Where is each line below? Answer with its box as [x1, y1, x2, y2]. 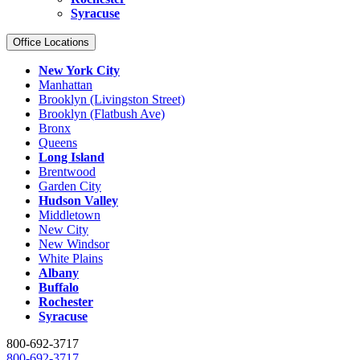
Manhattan [39, 78, 92, 92]
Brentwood [39, 165, 96, 178]
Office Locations [13, 36, 89, 48]
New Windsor [39, 237, 109, 251]
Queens [39, 136, 77, 149]
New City [39, 223, 88, 236]
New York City [39, 63, 120, 77]
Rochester [39, 295, 93, 309]
